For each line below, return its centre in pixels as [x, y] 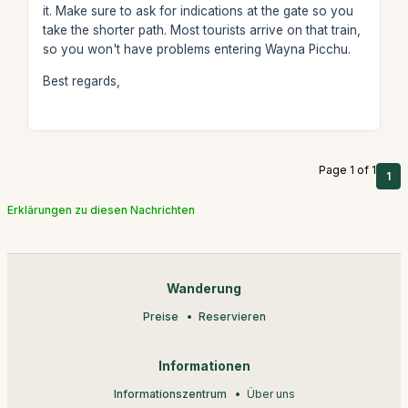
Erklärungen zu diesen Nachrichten [101, 209]
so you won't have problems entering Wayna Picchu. [196, 49]
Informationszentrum [170, 393]
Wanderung [204, 288]
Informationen [204, 366]
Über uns [270, 393]
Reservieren [232, 316]
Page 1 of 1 [347, 169]
